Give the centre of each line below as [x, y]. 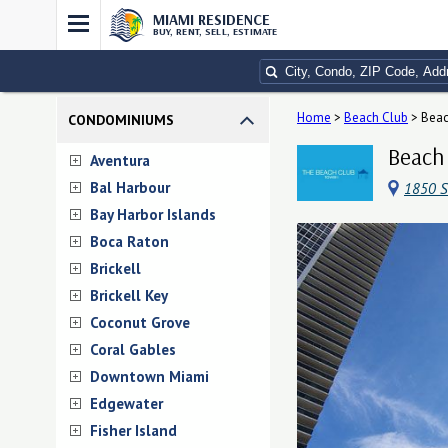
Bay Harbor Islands [153, 214]
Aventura [120, 160]
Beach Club [376, 117]
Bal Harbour [130, 187]
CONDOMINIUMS [121, 120]
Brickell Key [129, 295]
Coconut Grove [140, 322]
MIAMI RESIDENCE [211, 19]
